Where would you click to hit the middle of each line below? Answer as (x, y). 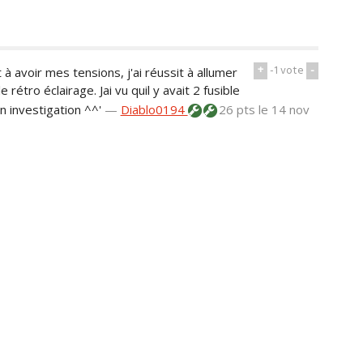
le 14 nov (284, 110)
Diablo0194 (154, 110)
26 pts (237, 110)
